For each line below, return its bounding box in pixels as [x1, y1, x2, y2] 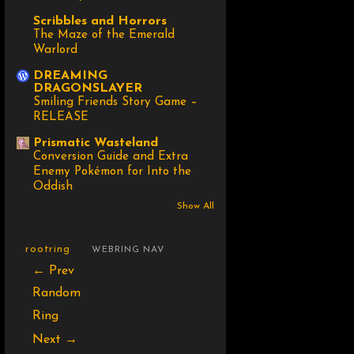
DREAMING [33, 70, 107, 83]
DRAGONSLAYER [33, 82, 142, 96]
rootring [25, 243, 70, 254]
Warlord [33, 44, 77, 57]
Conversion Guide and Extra [33, 151, 188, 164]
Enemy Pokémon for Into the [33, 166, 191, 179]
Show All [177, 201, 214, 212]
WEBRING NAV [92, 244, 165, 254]
